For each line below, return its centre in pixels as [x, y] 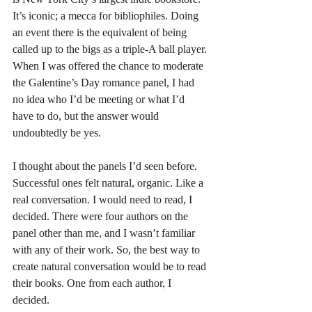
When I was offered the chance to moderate [109, 65]
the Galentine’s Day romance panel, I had [105, 82]
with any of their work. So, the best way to [108, 249]
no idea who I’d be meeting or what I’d [100, 99]
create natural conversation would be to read [111, 266]
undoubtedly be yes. [57, 132]
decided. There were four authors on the [102, 216]
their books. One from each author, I [93, 283]
